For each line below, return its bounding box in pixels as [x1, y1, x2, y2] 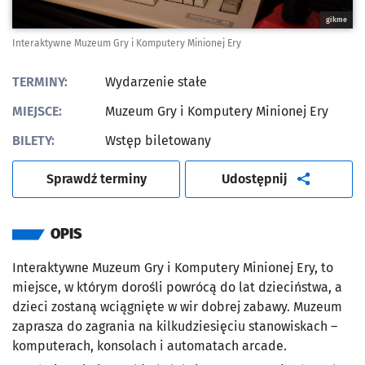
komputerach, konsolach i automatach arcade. [12, 338, 287, 354]
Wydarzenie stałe [105, 74, 207, 90]
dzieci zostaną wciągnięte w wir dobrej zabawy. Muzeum [12, 299, 342, 315]
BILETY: [12, 133, 55, 149]
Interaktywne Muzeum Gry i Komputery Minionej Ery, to [12, 260, 333, 276]
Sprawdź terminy [46, 171, 147, 187]
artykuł [287, 170, 330, 187]
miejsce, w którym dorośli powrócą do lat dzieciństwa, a [12, 279, 342, 296]
